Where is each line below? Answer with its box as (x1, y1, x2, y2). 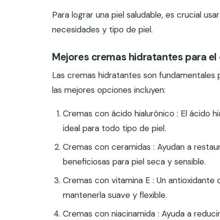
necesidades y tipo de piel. (52, 24, 153, 35)
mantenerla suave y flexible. (63, 190, 167, 200)
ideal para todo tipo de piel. (63, 123, 166, 134)
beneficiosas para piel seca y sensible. (63, 156, 206, 167)
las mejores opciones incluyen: (52, 84, 165, 95)
